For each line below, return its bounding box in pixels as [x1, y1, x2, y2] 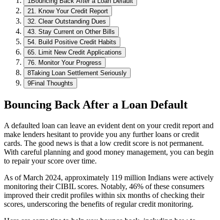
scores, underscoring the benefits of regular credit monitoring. [4, 199, 193, 208]
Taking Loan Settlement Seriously [31, 69, 127, 77]
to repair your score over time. [4, 156, 97, 165]
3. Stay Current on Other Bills [31, 27, 115, 35]
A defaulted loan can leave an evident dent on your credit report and [4, 121, 214, 130]
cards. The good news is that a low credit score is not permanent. [4, 138, 204, 147]
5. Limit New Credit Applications [31, 48, 122, 56]
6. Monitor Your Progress [31, 58, 102, 66]
